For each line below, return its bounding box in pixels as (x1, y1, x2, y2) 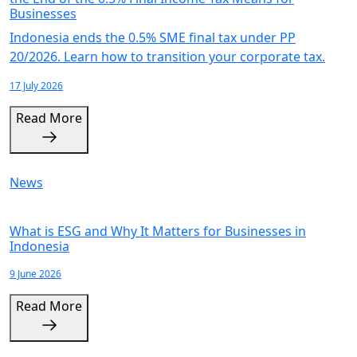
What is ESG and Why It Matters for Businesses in (10, 222, 306, 240)
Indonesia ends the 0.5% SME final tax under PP (10, 29, 296, 46)
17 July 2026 (10, 79, 63, 92)
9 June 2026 (10, 267, 61, 280)
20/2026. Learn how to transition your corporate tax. (10, 48, 325, 65)
